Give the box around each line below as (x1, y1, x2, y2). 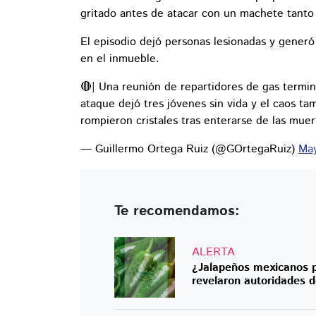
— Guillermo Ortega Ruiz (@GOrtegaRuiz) (80, 141, 298, 158)
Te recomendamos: (114, 201, 240, 222)
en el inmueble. (80, 51, 159, 68)
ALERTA (192, 244, 235, 261)
